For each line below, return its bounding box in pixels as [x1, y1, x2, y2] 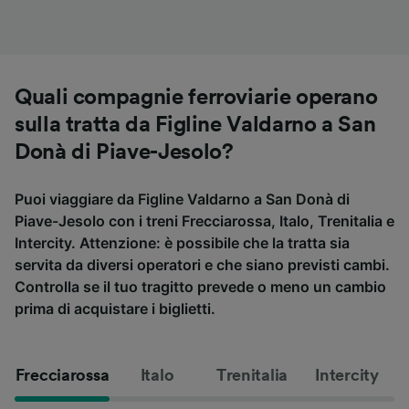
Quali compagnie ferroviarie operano [15, 87, 378, 110]
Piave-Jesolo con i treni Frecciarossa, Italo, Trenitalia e [15, 212, 394, 231]
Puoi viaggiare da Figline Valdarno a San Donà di [15, 190, 350, 209]
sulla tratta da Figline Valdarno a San [15, 114, 376, 137]
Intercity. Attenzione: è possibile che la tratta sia [15, 234, 350, 253]
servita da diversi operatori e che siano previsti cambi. [15, 256, 390, 275]
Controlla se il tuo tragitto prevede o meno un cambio [15, 278, 386, 297]
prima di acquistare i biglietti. [15, 299, 215, 319]
